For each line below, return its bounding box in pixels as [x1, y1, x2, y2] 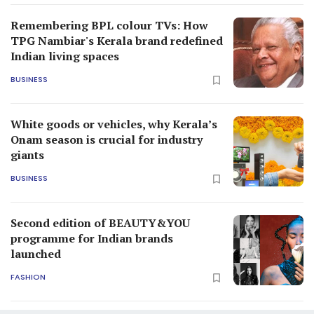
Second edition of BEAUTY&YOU [11, 214, 190, 231]
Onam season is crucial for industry [11, 131, 203, 147]
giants [11, 146, 44, 163]
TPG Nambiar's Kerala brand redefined [11, 32, 223, 48]
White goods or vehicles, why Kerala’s [11, 116, 217, 132]
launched [11, 245, 61, 261]
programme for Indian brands [11, 230, 173, 246]
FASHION [11, 271, 46, 283]
